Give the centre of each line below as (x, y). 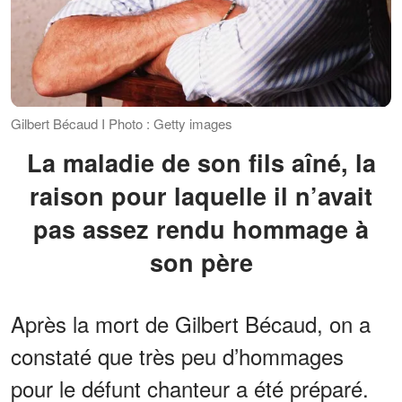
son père (201, 262)
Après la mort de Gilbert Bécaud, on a (191, 323)
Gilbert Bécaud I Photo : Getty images (122, 123)
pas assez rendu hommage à (201, 228)
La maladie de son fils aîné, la (34, 162)
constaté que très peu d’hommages (177, 355)
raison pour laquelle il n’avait (201, 195)
